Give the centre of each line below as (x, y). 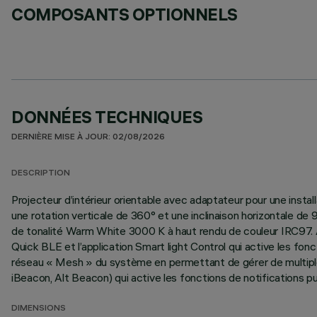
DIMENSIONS (39, 309)
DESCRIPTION (41, 174)
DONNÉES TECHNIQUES (107, 117)
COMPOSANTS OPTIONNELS (125, 14)
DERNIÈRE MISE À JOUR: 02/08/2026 (88, 138)
